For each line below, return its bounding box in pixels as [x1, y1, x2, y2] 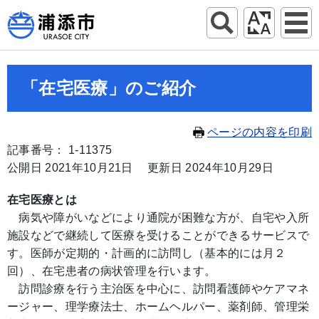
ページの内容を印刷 [207, 126, 312, 138]
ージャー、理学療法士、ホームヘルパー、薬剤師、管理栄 [7, 300, 310, 313]
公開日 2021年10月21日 [7, 162, 133, 174]
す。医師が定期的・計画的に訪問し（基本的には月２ [7, 247, 286, 259]
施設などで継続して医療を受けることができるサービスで [7, 229, 310, 241]
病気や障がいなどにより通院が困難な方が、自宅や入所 [7, 211, 310, 224]
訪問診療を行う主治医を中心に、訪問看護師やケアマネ [7, 283, 310, 295]
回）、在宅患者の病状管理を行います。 [7, 265, 216, 277]
